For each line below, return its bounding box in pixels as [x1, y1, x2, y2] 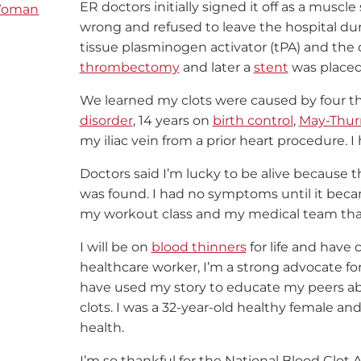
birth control [212, 112, 293, 128]
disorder [79, 112, 133, 128]
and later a [179, 59, 254, 75]
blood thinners [151, 239, 247, 255]
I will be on [79, 239, 151, 255]
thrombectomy [79, 59, 180, 75]
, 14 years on [132, 112, 213, 128]
